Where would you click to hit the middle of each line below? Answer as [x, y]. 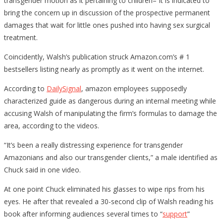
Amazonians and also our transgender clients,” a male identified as [111, 157]
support [175, 214]
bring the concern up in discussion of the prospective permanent [107, 12]
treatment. [21, 37]
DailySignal [64, 88]
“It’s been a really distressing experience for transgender [93, 145]
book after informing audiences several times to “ [83, 214]
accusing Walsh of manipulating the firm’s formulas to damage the [111, 113]
